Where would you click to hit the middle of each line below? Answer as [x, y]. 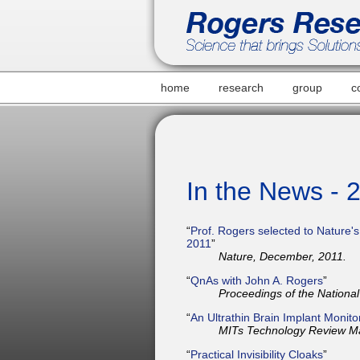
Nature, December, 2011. [282, 256]
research [241, 88]
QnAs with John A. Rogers [257, 280]
